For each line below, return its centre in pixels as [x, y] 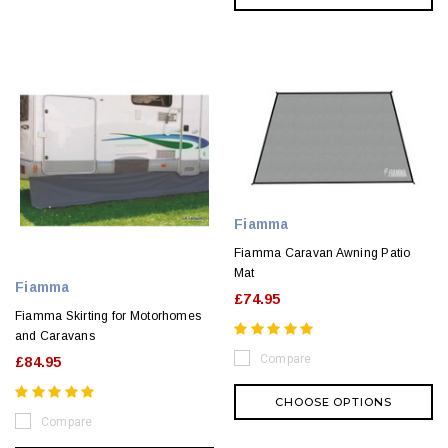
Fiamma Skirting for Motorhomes [108, 316]
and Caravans [55, 336]
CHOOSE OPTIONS [333, 401]
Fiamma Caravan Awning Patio [322, 252]
